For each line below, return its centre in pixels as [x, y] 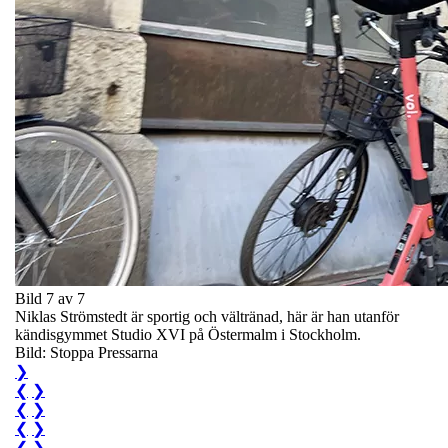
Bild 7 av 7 [50, 298]
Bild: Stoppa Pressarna [86, 352]
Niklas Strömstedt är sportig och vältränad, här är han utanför [207, 316]
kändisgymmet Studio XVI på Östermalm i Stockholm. [188, 334]
